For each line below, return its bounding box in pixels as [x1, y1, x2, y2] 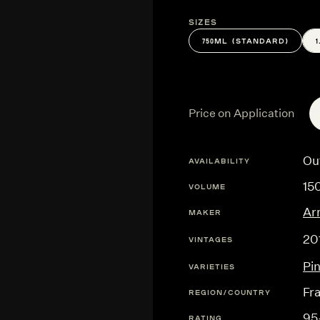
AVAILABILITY [189, 156, 250, 165]
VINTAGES [189, 234, 233, 244]
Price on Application [189, 106, 295, 120]
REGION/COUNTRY [189, 287, 271, 296]
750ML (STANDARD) [202, 36, 289, 45]
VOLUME [189, 181, 226, 191]
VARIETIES [189, 261, 235, 271]
